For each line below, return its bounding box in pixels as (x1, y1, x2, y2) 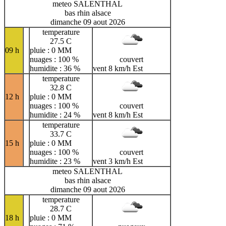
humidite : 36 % (30, 64, 80, 73)
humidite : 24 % (30, 110, 80, 120)
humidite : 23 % (30, 157, 80, 166)
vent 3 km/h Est (93, 157, 143, 166)
